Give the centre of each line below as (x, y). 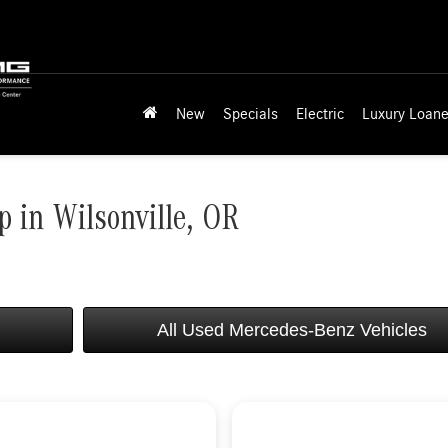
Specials (250, 114)
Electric (320, 114)
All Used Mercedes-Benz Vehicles (292, 330)
